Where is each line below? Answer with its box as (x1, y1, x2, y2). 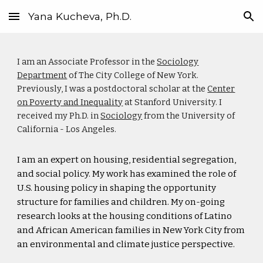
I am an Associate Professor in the (17, 56, 157, 67)
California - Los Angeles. (17, 124, 117, 134)
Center (207, 83, 235, 94)
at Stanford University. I (123, 97, 222, 107)
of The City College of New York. (67, 70, 199, 80)
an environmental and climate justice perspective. (17, 239, 237, 249)
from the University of (142, 110, 235, 121)
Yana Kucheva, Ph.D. (28, 10, 131, 22)
